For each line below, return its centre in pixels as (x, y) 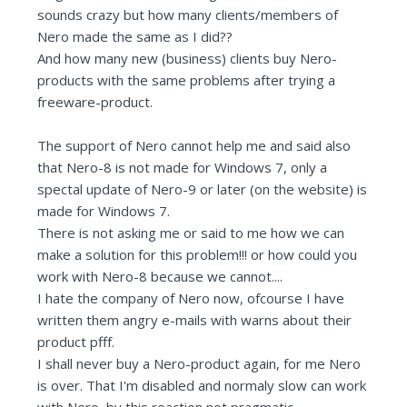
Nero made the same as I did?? (135, 37)
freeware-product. (95, 102)
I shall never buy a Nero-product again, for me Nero (199, 364)
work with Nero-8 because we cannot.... (160, 277)
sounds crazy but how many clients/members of (188, 15)
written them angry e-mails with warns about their (195, 320)
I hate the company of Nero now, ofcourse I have (191, 298)
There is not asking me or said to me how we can (191, 233)
